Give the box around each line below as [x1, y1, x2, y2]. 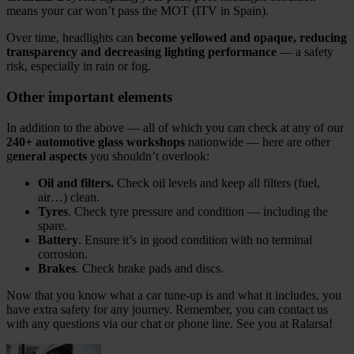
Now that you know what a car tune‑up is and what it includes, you [6, 288, 341, 302]
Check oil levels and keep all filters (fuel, [114, 175, 320, 190]
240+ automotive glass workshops [6, 134, 185, 149]
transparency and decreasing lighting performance [6, 45, 277, 59]
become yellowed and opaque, [134, 31, 296, 45]
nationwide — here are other [185, 134, 330, 149]
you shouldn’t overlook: [87, 149, 209, 163]
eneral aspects [13, 149, 87, 163]
